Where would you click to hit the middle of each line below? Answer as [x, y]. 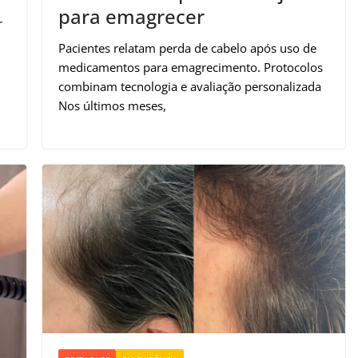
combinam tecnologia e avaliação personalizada [190, 86]
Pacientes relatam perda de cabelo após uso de [188, 48]
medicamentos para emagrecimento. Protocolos [191, 67]
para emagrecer [132, 16]
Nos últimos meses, [113, 105]
